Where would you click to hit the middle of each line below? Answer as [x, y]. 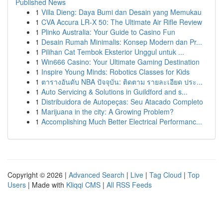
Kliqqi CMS [83, 185]
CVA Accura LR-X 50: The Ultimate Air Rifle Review [122, 22]
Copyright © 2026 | [38, 175]
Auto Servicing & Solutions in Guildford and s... [114, 92]
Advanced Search [97, 175]
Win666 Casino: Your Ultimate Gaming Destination [120, 62]
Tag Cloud [166, 175]
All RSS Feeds [129, 185]
